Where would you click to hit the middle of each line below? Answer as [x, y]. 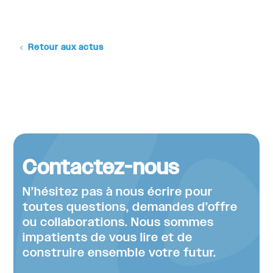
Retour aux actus [66, 48]
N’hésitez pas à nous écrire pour [118, 192]
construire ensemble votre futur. [120, 253]
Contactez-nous [101, 168]
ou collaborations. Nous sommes [119, 223]
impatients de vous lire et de [108, 238]
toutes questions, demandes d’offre [130, 207]
